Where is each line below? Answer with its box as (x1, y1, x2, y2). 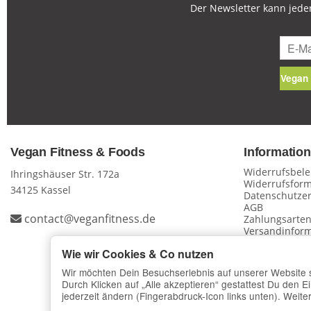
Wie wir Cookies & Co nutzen (62, 246, 214, 262)
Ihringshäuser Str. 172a (10, 167, 119, 181)
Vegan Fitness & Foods (10, 145, 145, 160)
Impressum (244, 236, 296, 250)
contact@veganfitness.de (24, 210, 155, 226)
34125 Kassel (10, 183, 71, 197)
